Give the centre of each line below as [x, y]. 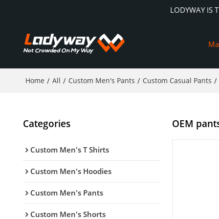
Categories [46, 123]
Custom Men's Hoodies [71, 171]
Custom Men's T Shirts [69, 149]
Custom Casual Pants [177, 80]
